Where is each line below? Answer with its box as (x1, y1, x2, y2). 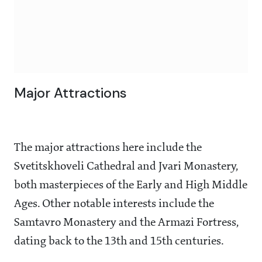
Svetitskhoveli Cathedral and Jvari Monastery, (14, 161, 237, 173)
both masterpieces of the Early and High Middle (14, 180, 247, 192)
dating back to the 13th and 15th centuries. (14, 236, 224, 248)
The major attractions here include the (14, 142, 202, 154)
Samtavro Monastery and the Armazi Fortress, (14, 217, 238, 229)
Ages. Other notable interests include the (14, 198, 214, 211)
